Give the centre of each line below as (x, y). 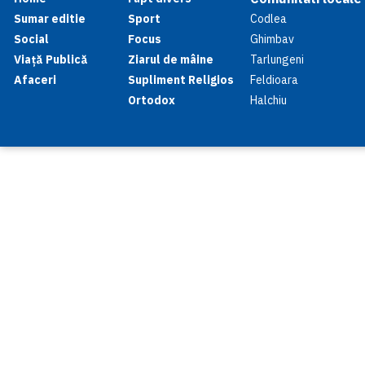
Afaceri (35, 80)
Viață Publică (51, 59)
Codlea (268, 19)
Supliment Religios (181, 80)
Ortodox (152, 100)
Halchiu (268, 100)
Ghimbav (272, 39)
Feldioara (274, 80)
